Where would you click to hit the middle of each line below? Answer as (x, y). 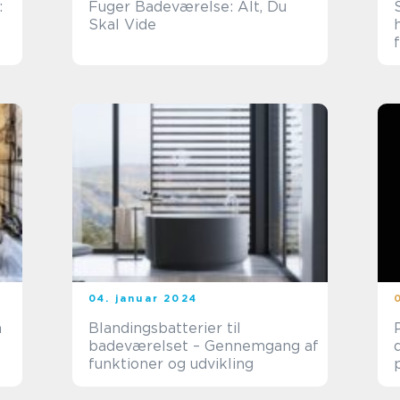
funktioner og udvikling (171, 364)
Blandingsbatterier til (165, 328)
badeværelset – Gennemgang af (204, 346)
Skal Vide (122, 25)
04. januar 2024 (143, 298)
